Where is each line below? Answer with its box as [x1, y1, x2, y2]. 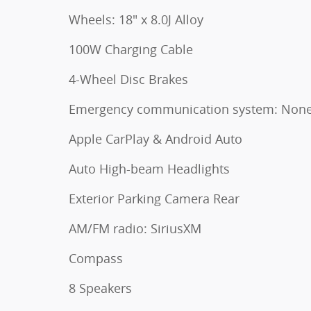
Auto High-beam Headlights [69, 160, 230, 177]
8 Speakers [69, 279, 132, 296]
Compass [69, 249, 123, 267]
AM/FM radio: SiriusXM [69, 219, 201, 237]
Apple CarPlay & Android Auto [69, 130, 242, 147]
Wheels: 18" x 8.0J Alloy [69, 10, 203, 28]
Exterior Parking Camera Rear [69, 190, 239, 207]
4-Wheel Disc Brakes [69, 70, 188, 87]
